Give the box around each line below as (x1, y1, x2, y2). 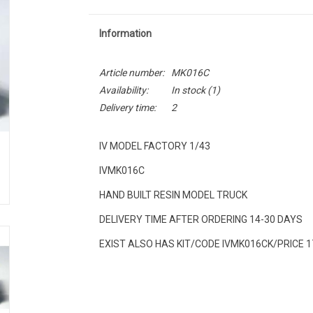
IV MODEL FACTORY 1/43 (99, 140, 210, 152)
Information (99, 28, 152, 39)
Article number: (99, 67, 164, 78)
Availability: (99, 85, 148, 96)
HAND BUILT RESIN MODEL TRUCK (99, 189, 247, 201)
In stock (170, 85, 205, 96)
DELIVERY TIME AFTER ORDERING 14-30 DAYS (99, 214, 303, 225)
